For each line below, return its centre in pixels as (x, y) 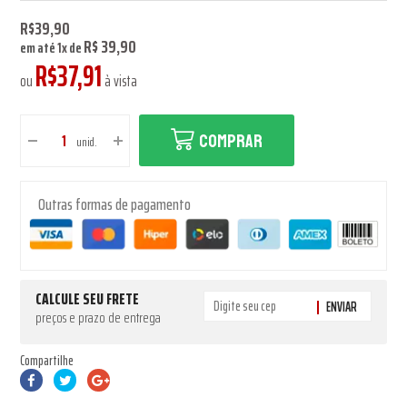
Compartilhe (47, 360)
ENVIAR (341, 307)
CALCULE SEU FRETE (88, 298)
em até (39, 48)
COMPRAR (231, 141)
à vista (120, 81)
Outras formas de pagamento (115, 204)
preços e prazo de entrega (99, 317)
